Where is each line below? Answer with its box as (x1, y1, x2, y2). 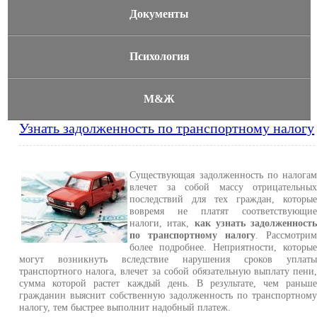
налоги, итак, (129, 217, 195, 229)
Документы (129, 8, 190, 20)
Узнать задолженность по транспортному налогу (19, 120, 315, 136)
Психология (129, 50, 190, 62)
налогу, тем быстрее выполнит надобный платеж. (19, 301, 231, 313)
